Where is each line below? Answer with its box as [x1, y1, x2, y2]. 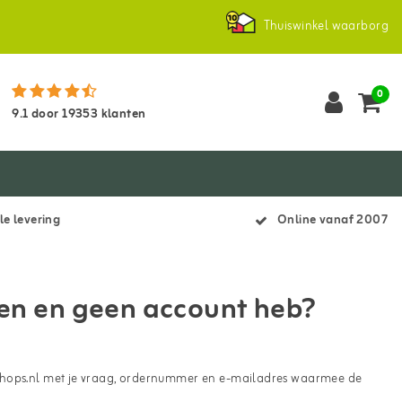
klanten [98, 104, 146, 125]
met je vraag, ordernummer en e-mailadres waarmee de [39, 369, 363, 389]
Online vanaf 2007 [277, 210, 389, 231]
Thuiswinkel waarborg [263, 16, 389, 37]
